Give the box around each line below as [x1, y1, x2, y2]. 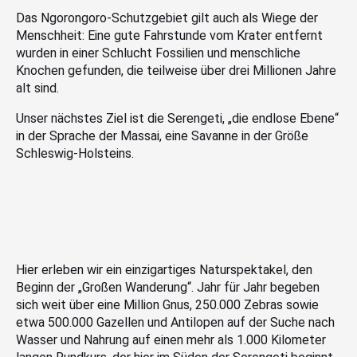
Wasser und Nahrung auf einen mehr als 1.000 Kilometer [16, 331, 326, 347]
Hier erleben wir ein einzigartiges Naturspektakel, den [16, 261, 312, 277]
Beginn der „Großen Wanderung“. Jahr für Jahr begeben [16, 279, 320, 295]
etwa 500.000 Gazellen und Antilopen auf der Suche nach [16, 314, 335, 330]
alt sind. [16, 80, 59, 96]
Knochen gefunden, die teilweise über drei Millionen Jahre [16, 62, 336, 78]
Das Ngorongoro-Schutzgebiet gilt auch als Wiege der [16, 10, 318, 25]
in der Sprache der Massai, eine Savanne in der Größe [16, 127, 308, 143]
